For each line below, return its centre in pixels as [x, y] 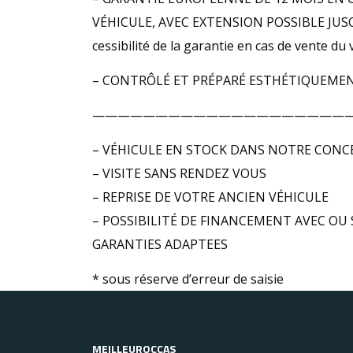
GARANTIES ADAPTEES [160, 244]
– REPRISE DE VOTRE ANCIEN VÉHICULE [210, 197]
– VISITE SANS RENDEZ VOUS [179, 173]
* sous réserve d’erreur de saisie [188, 279]
